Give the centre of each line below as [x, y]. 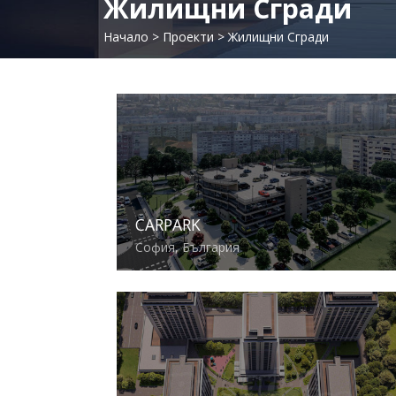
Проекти [188, 37]
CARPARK [168, 225]
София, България [187, 247]
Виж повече [167, 308]
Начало [126, 37]
